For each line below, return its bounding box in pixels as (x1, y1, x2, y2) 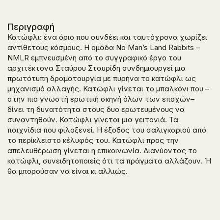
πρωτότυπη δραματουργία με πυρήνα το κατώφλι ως (7, 74, 196, 83)
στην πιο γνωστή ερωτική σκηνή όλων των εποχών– (7, 94, 194, 104)
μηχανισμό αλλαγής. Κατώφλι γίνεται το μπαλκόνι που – (7, 84, 209, 93)
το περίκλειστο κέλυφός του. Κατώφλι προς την (7, 136, 179, 145)
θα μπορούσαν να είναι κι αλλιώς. (7, 166, 128, 176)
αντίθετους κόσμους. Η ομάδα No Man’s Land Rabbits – (7, 43, 200, 52)
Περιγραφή (7, 21, 55, 32)
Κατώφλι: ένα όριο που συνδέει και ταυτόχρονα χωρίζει (7, 32, 207, 42)
